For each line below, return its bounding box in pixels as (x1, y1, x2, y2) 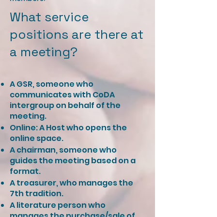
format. (10, 166, 41, 177)
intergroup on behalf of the (10, 100, 121, 111)
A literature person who (10, 200, 106, 211)
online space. (10, 133, 63, 144)
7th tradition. (10, 188, 63, 199)
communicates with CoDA (10, 89, 115, 100)
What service (10, 9, 89, 25)
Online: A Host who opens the (10, 122, 127, 133)
